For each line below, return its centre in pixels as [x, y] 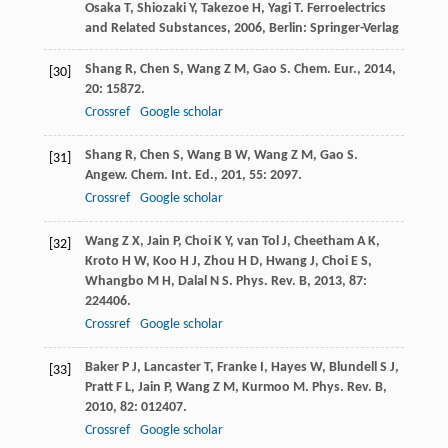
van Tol [257, 242]
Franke [236, 368]
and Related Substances [155, 29]
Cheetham [323, 242]
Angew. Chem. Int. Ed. [149, 176]
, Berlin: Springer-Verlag [330, 29]
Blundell [352, 368]
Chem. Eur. [325, 70]
